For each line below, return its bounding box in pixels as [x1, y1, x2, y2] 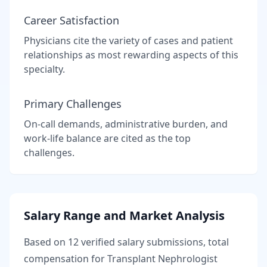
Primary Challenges [24, 97, 122, 111]
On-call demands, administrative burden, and [24, 117, 228, 131]
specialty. [24, 63, 65, 76]
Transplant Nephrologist [107, 252, 218, 265]
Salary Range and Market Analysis [24, 207, 225, 223]
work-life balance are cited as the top [24, 132, 191, 145]
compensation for [24, 252, 107, 265]
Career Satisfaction [24, 13, 119, 27]
